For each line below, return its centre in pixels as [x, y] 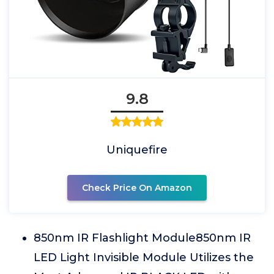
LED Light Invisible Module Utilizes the [144, 257]
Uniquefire [137, 150]
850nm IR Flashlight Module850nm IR [142, 238]
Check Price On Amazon [137, 188]
